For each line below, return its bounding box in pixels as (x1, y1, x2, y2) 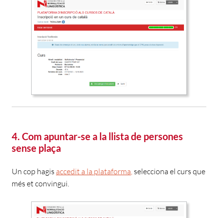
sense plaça (12, 142, 61, 154)
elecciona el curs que (137, 166, 205, 177)
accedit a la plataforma (56, 166, 131, 177)
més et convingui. (12, 179, 69, 189)
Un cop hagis (12, 166, 56, 177)
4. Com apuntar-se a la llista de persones (12, 130, 183, 143)
